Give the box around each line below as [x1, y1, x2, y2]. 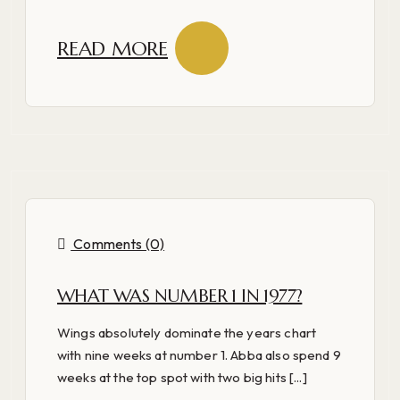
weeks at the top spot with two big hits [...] [57, 368, 307, 386]
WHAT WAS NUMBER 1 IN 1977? [57, 284, 303, 307]
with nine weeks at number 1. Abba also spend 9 [57, 346, 341, 363]
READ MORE [57, 36, 169, 61]
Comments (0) [71, 235, 165, 254]
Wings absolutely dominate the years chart [57, 323, 317, 341]
